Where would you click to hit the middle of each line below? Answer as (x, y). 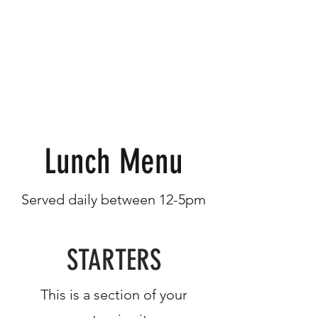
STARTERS (114, 260)
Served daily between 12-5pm (114, 199)
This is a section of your (114, 295)
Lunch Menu (114, 161)
